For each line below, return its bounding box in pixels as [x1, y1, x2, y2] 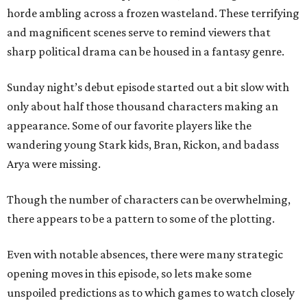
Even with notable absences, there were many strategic [7, 247, 283, 261]
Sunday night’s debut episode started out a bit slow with [7, 80, 289, 94]
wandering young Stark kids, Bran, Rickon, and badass [7, 138, 279, 151]
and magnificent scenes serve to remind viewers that [7, 25, 271, 39]
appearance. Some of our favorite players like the [7, 119, 251, 132]
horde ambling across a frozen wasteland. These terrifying [7, 6, 299, 20]
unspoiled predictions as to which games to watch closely [7, 286, 295, 299]
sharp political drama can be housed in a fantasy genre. [7, 45, 284, 58]
